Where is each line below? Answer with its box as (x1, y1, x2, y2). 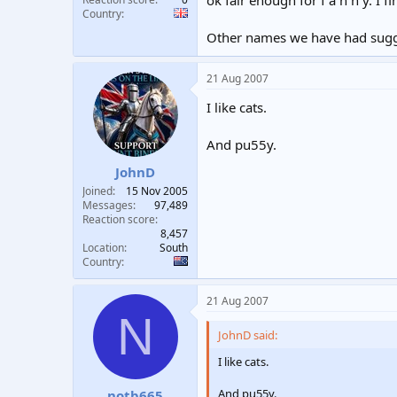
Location (82, 240, 124, 256)
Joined (82, 183, 113, 199)
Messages (82, 198, 133, 214)
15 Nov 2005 (126, 183, 188, 199)
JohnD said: (218, 327, 277, 344)
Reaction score (82, 212, 155, 228)
